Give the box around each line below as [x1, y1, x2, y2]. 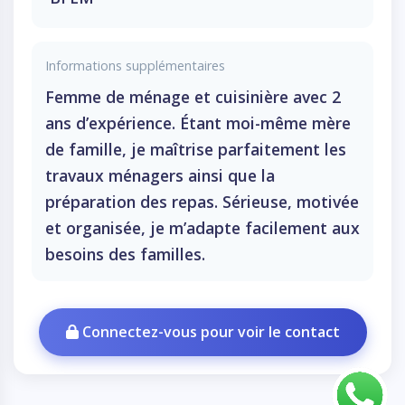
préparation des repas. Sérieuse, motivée [45, 191, 359, 212]
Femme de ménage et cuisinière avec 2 [45, 86, 341, 108]
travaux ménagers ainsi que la [45, 165, 275, 186]
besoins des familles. [45, 243, 205, 265]
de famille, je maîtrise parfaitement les [45, 138, 346, 160]
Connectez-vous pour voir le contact [78, 322, 340, 342]
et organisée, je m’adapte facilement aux [45, 217, 360, 239]
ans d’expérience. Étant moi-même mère [45, 112, 351, 134]
